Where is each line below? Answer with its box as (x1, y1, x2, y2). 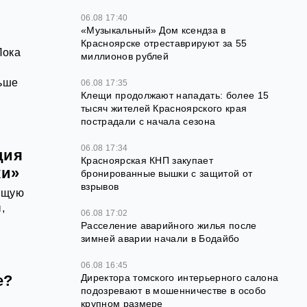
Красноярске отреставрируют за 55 (81, 37, 247, 49)
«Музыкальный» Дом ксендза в (81, 24, 226, 36)
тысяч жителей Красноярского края (81, 102, 247, 114)
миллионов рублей (81, 50, 169, 62)
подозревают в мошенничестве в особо (81, 284, 267, 296)
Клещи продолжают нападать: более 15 (81, 89, 269, 101)
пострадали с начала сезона (81, 115, 216, 127)
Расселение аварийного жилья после (81, 219, 257, 231)
